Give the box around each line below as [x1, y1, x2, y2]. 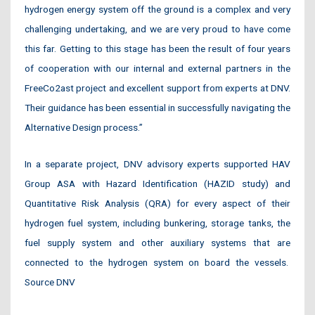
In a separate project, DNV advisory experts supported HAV [25, 157, 290, 169]
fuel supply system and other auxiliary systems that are [25, 236, 290, 248]
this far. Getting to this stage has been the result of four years [25, 42, 290, 54]
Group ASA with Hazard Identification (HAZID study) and [25, 177, 290, 189]
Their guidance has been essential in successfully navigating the [25, 101, 290, 113]
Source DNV [25, 276, 75, 288]
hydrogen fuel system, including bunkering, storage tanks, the [25, 217, 290, 229]
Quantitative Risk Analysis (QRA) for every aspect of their [25, 197, 290, 209]
